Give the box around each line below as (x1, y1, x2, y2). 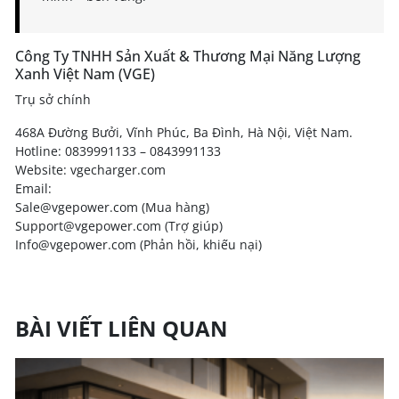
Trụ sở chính (15, 90, 91, 108)
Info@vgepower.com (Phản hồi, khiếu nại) (15, 235, 262, 253)
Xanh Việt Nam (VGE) (15, 63, 155, 84)
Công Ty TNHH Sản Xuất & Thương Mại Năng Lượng (15, 45, 361, 66)
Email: (15, 179, 52, 197)
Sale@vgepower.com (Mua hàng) (15, 198, 209, 216)
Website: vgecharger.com (15, 160, 166, 178)
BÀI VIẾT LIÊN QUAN (15, 313, 228, 343)
